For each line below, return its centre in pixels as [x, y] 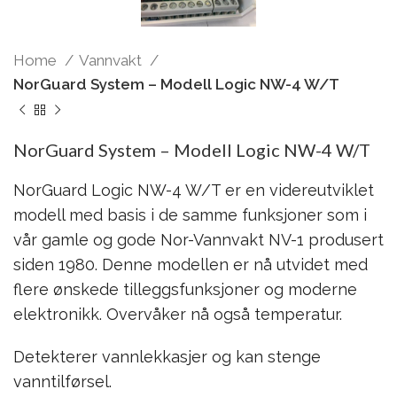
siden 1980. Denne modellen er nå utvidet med [191, 264]
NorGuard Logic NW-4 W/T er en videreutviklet [194, 190]
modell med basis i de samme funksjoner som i [190, 214]
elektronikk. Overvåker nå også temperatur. [178, 314]
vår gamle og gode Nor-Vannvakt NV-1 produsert [198, 239]
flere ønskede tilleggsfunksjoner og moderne [185, 289]
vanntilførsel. [62, 381]
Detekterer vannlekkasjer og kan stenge [167, 356]
